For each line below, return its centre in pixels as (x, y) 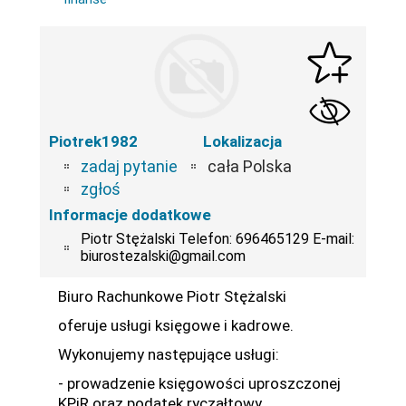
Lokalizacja (242, 141)
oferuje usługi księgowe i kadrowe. (176, 325)
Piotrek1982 (93, 141)
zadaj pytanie (129, 166)
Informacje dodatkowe (130, 215)
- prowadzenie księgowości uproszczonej (199, 383)
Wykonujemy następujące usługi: (169, 354)
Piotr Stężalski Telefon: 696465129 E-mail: (217, 239)
